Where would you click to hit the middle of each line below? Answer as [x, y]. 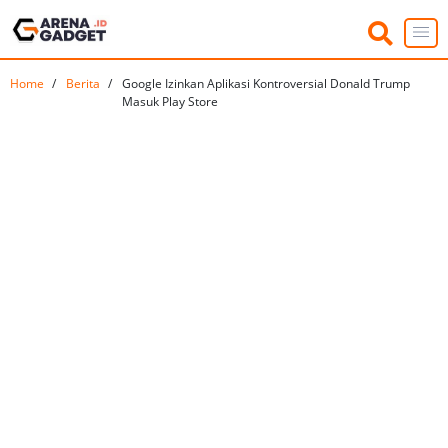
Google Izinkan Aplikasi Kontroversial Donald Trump [266, 84]
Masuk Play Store [170, 102]
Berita [83, 84]
